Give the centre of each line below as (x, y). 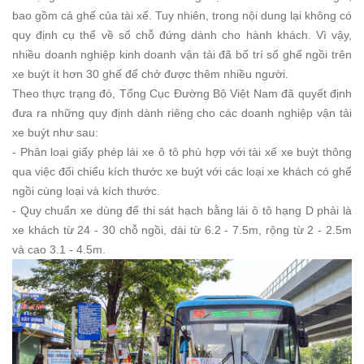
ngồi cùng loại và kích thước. (86, 191)
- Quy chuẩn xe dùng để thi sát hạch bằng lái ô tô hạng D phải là (182, 210)
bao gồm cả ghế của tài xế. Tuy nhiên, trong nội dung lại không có (182, 15)
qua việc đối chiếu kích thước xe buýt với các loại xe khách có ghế (182, 171)
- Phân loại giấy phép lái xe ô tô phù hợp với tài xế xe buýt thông (182, 152)
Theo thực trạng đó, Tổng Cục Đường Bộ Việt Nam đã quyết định (182, 93)
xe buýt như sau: (55, 132)
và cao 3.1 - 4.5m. (59, 249)
